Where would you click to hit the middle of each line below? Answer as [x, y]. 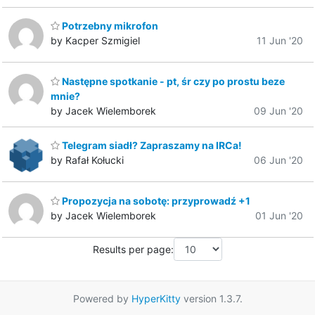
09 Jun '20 [278, 110]
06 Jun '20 [278, 160]
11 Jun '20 [280, 41]
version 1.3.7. [211, 299]
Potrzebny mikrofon [109, 26]
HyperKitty [156, 299]
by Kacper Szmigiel [95, 41]
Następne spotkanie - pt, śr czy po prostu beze [172, 81]
